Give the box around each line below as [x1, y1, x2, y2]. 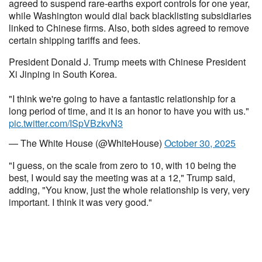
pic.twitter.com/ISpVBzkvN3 [9, 116, 123, 130]
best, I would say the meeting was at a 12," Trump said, [9, 171, 235, 184]
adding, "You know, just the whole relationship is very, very [9, 183, 250, 196]
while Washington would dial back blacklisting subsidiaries [9, 9, 251, 22]
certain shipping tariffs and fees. [9, 33, 140, 47]
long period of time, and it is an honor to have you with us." [9, 104, 249, 118]
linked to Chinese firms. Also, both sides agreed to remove [9, 21, 249, 35]
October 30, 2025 [164, 136, 236, 150]
